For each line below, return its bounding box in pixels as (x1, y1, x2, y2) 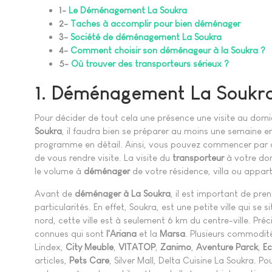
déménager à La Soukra (75, 188, 171, 199)
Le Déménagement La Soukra (69, 5, 187, 16)
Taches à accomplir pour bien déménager (70, 18, 240, 29)
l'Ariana (106, 228, 137, 239)
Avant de (35, 188, 75, 199)
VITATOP (118, 241, 155, 252)
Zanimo (160, 241, 191, 252)
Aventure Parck (196, 241, 258, 252)
